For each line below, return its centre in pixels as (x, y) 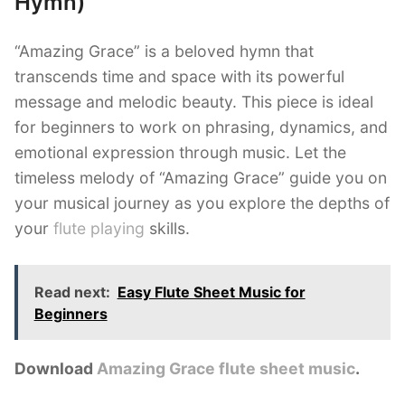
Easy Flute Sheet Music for (211, 292)
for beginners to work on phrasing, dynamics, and (201, 127)
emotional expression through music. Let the (180, 153)
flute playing (99, 229)
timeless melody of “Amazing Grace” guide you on (201, 178)
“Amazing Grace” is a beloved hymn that (164, 52)
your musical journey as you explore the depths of (202, 203)
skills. (167, 229)
